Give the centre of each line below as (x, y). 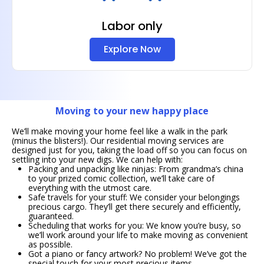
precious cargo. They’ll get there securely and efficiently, (135, 207)
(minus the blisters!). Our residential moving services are (118, 141)
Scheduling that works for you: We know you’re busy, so (135, 225)
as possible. (50, 244)
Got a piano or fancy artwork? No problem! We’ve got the (138, 254)
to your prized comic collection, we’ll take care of (121, 178)
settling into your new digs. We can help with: (97, 159)
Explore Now (132, 49)
